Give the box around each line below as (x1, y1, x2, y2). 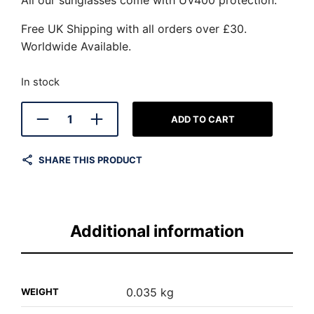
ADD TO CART (170, 114, 235, 125)
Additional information (70, 221, 244, 242)
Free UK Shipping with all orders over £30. (21, 22, 247, 36)
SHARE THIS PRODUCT (39, 154, 142, 165)
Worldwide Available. (21, 39, 131, 53)
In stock (21, 76, 60, 88)
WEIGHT (21, 286, 59, 298)
